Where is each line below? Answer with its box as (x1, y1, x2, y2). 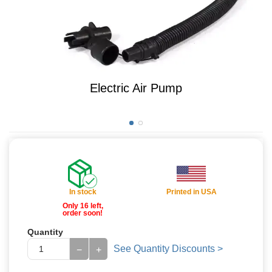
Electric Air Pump (90, 81, 182, 95)
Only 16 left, (62, 202, 103, 210)
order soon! (63, 209, 103, 217)
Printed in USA (166, 188, 217, 196)
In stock (69, 188, 97, 196)
